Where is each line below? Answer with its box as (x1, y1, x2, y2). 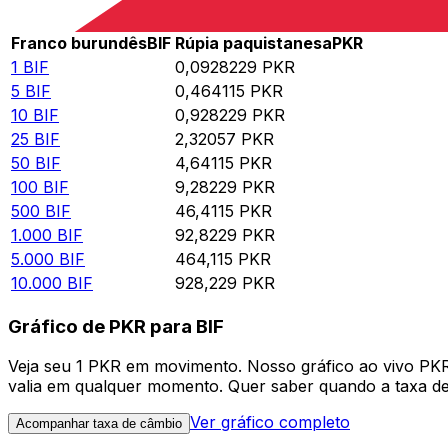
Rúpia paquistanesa (175, 33, 332, 54)
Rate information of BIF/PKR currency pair (24, 10, 350, 31)
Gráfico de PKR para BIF (8, 314, 224, 338)
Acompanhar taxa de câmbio (16, 416, 182, 432)
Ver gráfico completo (190, 412, 350, 433)
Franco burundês (11, 33, 147, 54)
